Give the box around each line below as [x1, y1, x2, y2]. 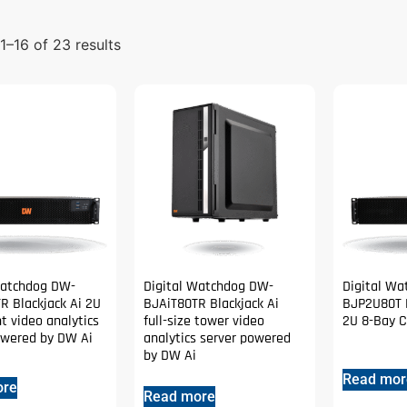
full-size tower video [144, 311, 265, 331]
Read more [144, 387, 216, 405]
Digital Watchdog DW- [144, 276, 274, 296]
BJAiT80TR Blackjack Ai [144, 293, 280, 313]
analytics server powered [144, 328, 292, 348]
